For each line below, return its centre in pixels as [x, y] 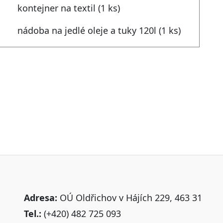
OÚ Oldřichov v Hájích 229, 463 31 [129, 198]
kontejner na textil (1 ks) [68, 8]
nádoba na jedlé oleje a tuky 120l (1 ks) [99, 31]
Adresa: [40, 198]
